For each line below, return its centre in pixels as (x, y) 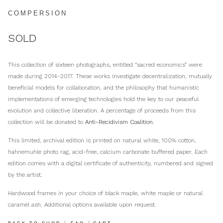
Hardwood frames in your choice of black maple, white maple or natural (105, 193)
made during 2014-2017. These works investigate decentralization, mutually (110, 76)
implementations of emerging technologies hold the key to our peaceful (103, 99)
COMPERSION (38, 13)
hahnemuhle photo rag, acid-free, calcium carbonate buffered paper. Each (108, 152)
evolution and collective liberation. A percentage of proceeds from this (102, 110)
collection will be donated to (47, 122)
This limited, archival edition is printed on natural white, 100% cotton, (102, 140)
